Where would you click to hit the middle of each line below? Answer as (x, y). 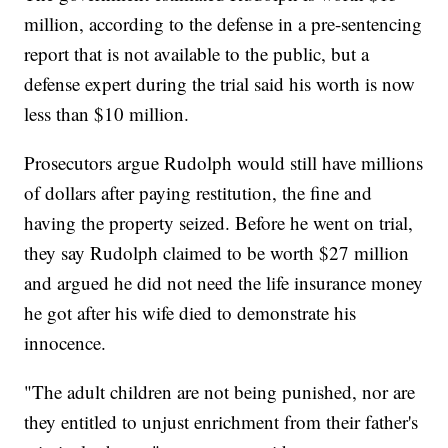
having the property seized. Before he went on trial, (219, 223)
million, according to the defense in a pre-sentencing (223, 24)
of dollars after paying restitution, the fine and (198, 193)
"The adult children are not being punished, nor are (220, 392)
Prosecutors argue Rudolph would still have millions (224, 163)
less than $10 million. (107, 114)
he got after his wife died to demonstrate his (190, 313)
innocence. (65, 343)
